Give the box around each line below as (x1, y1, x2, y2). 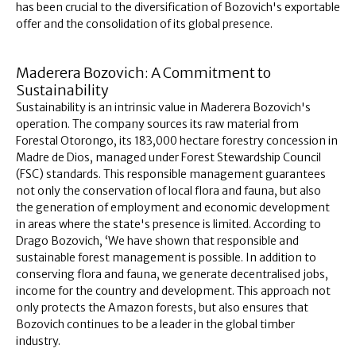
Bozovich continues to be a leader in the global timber (16, 317, 295, 332)
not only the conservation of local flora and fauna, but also (16, 184, 321, 199)
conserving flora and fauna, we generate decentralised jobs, (16, 267, 328, 282)
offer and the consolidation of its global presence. (16, 17, 273, 32)
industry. (16, 334, 60, 349)
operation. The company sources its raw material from (16, 117, 299, 132)
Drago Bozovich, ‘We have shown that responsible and (16, 234, 299, 249)
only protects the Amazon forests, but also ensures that (16, 300, 308, 315)
